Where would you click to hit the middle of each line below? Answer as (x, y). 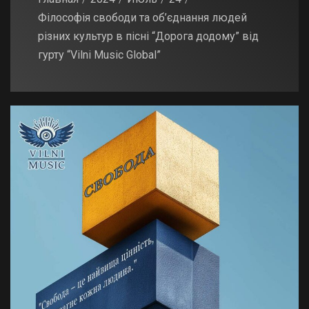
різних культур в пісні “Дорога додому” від (148, 37)
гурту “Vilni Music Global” (99, 55)
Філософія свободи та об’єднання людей (142, 18)
